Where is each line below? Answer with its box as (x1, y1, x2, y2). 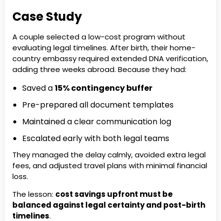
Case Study (12, 8, 82, 25)
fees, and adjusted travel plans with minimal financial (12, 160, 207, 171)
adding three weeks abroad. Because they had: (12, 64, 186, 75)
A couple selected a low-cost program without (12, 32, 185, 42)
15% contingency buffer (55, 82, 152, 94)
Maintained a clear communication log (22, 115, 171, 127)
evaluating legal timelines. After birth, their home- (12, 42, 195, 53)
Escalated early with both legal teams (22, 132, 169, 144)
